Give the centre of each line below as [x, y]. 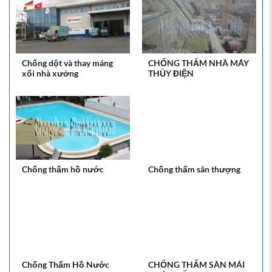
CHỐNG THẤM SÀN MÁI [196, 265]
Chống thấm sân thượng [194, 169]
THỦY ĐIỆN [171, 73]
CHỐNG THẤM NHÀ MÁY [199, 63]
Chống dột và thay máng [67, 63]
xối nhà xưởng [50, 73]
